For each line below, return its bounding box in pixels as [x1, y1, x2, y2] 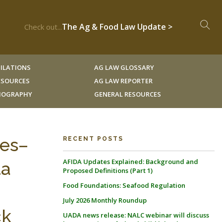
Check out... [24, 22, 62, 32]
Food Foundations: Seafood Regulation [63, 181, 185, 190]
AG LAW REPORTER [94, 76, 153, 85]
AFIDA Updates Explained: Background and [63, 157, 198, 166]
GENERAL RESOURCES [94, 90, 161, 99]
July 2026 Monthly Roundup [63, 196, 147, 205]
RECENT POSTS [63, 135, 123, 142]
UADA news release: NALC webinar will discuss [63, 211, 209, 220]
